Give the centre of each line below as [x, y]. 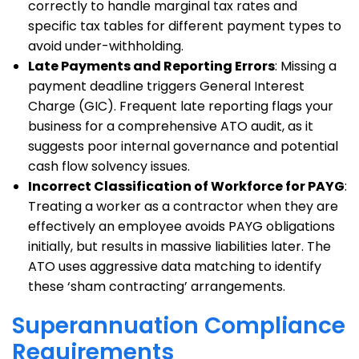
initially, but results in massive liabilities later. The [179, 246]
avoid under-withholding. [106, 46]
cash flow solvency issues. [109, 166]
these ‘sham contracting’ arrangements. [157, 286]
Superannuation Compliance [179, 326]
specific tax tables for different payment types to [185, 26]
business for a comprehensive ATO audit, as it [171, 126]
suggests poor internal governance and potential [183, 146]
